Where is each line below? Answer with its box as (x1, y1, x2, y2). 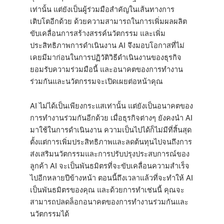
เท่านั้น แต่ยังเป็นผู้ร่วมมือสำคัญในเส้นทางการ (30, 4, 174, 14)
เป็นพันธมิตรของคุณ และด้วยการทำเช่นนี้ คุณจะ (30, 185, 184, 195)
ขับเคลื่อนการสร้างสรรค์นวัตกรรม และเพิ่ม (30, 28, 165, 38)
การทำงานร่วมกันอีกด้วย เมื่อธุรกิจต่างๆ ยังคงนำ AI (30, 113, 192, 123)
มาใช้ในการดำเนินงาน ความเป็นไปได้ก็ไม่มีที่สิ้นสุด (30, 125, 191, 135)
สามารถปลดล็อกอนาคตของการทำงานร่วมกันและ (30, 197, 188, 207)
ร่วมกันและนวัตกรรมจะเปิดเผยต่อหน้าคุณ (30, 76, 163, 86)
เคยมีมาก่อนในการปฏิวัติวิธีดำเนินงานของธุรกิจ (30, 52, 181, 62)
